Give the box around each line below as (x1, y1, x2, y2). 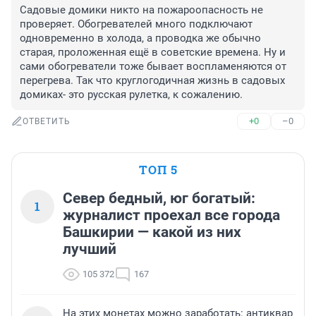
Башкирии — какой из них (63, 224, 241, 241)
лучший (63, 241, 116, 258)
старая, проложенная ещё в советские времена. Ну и (20, 46, 286, 59)
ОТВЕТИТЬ (23, 116, 71, 127)
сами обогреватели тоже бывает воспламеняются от (20, 60, 286, 73)
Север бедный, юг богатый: (63, 190, 255, 207)
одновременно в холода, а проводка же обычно (20, 32, 261, 45)
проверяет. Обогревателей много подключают (20, 18, 253, 31)
